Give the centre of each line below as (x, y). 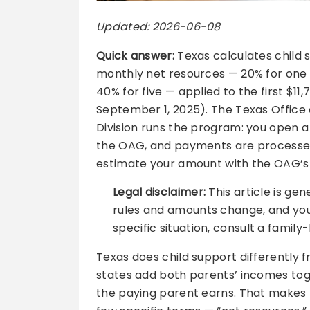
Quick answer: (135, 56)
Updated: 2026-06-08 (158, 27)
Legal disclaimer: (159, 192)
